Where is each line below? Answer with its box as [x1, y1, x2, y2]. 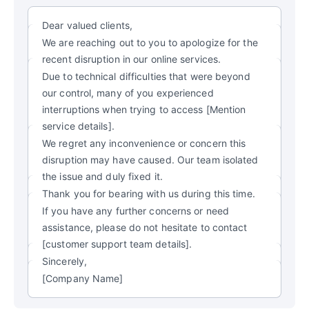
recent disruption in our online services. [42, 52, 221, 65]
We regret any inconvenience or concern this [42, 137, 246, 149]
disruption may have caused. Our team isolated [42, 153, 259, 166]
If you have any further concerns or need [42, 204, 230, 217]
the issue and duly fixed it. [42, 170, 163, 182]
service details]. [42, 119, 114, 132]
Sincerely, [42, 255, 87, 267]
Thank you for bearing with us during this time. [42, 187, 255, 199]
